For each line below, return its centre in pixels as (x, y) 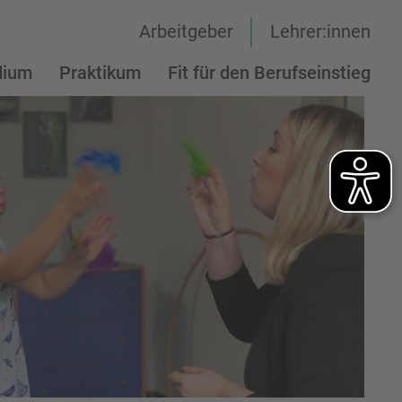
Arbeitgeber (186, 32)
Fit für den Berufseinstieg (269, 73)
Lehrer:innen (320, 32)
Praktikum (100, 73)
